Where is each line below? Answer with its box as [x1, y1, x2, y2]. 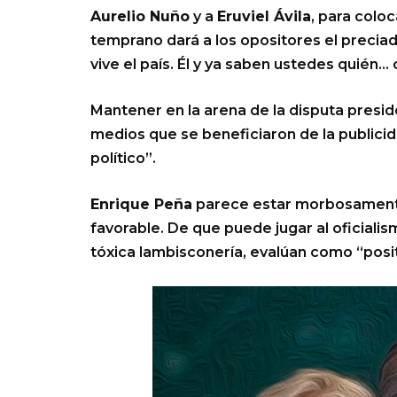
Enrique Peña [90, 196, 192, 214]
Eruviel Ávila [217, 8, 311, 26]
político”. [90, 150, 156, 167]
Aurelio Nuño [90, 8, 190, 26]
